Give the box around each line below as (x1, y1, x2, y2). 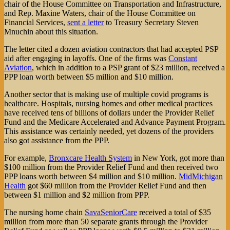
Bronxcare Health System (49, 153, 132, 162)
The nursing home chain (4, 207, 85, 217)
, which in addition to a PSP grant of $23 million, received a (32, 63, 225, 72)
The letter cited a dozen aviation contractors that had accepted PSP (4, 44, 218, 53)
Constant (168, 53, 197, 63)
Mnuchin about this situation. (4, 27, 98, 36)
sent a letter (67, 17, 104, 27)
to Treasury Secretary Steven (104, 17, 199, 27)
